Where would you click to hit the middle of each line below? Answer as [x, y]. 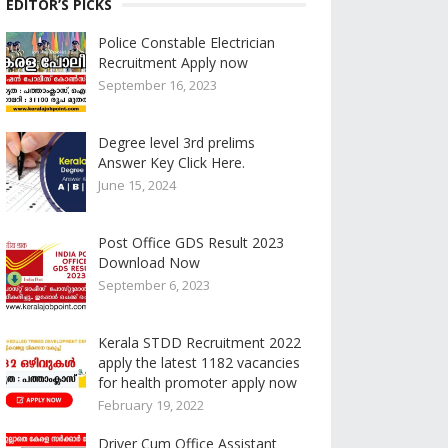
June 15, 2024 [137, 185]
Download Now [149, 262]
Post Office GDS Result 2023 [191, 242]
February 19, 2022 [151, 405]
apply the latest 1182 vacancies [199, 362]
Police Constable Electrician [186, 42]
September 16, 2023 [157, 85]
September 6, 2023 [154, 285]
